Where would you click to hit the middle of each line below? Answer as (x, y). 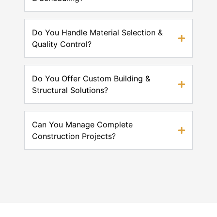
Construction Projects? (74, 136)
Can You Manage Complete (82, 125)
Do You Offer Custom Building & (91, 79)
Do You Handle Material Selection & (97, 33)
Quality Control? (62, 44)
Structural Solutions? (70, 90)
